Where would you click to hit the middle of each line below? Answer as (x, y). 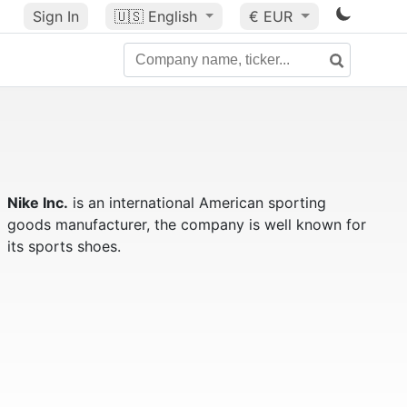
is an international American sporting (197, 203)
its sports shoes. (64, 246)
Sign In (55, 16)
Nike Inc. (37, 203)
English (172, 16)
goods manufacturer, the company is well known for (186, 224)
